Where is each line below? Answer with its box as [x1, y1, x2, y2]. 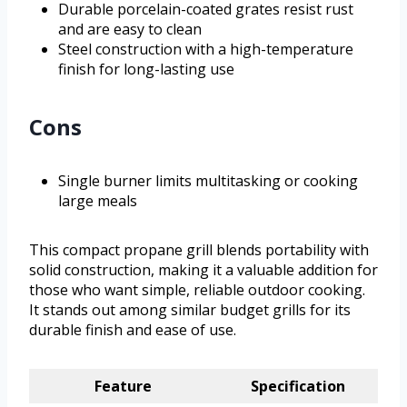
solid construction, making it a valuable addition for [29, 260, 378, 281]
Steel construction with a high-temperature [58, 39, 353, 60]
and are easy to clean [58, 19, 202, 40]
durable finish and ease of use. [29, 320, 236, 341]
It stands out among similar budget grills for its [29, 300, 351, 321]
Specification [250, 376, 345, 397]
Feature [94, 376, 152, 397]
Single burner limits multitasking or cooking [58, 171, 358, 192]
